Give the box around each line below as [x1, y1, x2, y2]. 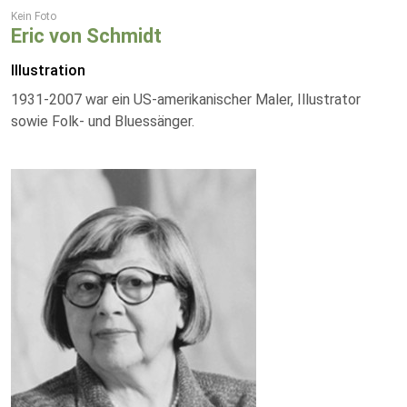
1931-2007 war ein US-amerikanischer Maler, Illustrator [11, 91, 361, 108]
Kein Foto [11, 10, 56, 23]
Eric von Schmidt [11, 25, 162, 47]
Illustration [11, 62, 85, 79]
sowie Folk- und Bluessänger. [11, 113, 194, 130]
